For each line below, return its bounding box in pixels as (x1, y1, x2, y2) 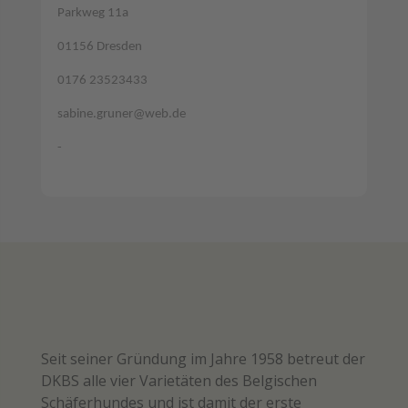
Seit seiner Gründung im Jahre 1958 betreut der (40, 348, 365, 369)
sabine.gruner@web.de (56, 107, 186, 121)
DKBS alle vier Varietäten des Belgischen (40, 370, 317, 391)
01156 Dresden (56, 39, 142, 54)
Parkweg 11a (56, 5, 128, 20)
